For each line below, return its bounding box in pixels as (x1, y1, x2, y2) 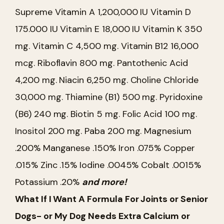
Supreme (15, 5, 52, 18)
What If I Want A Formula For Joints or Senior (15, 192, 208, 205)
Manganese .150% (40, 141, 118, 154)
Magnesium (141, 124, 191, 137)
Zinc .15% (37, 158, 80, 171)
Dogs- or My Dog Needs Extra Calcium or (15, 209, 190, 222)
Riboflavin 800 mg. (37, 56, 117, 69)
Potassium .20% (15, 175, 82, 188)
